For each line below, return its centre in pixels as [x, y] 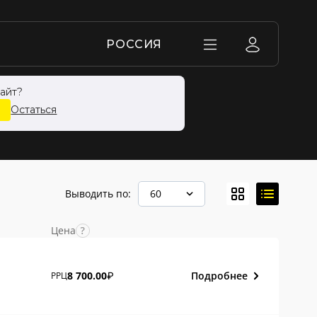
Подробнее [220, 275]
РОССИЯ [134, 44]
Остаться [34, 110]
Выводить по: [98, 194]
